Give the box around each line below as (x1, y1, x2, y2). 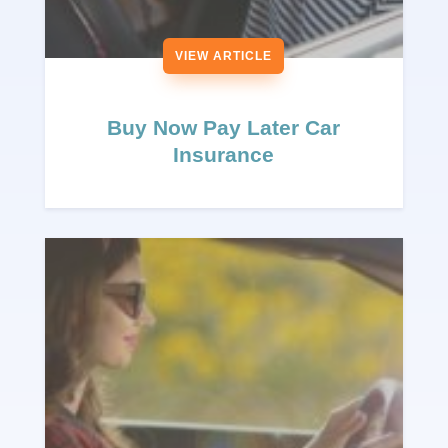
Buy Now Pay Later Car (107, 116, 341, 140)
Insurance (173, 143, 275, 167)
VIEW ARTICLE (175, 49, 273, 64)
